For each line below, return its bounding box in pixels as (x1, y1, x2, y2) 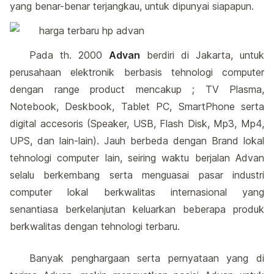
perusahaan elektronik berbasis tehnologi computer (10, 66, 264, 78)
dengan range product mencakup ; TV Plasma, (10, 83, 264, 95)
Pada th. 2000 (29, 49, 109, 61)
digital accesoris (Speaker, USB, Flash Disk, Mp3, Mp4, (10, 117, 264, 130)
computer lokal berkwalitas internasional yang (10, 186, 264, 198)
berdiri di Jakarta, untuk (140, 49, 264, 61)
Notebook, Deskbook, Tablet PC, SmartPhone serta (10, 100, 264, 113)
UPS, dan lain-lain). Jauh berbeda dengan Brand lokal (10, 135, 264, 147)
